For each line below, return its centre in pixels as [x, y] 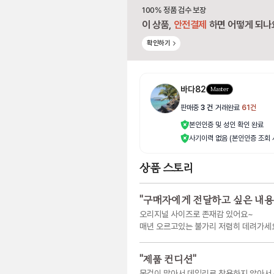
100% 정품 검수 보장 [174, 10]
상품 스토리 [166, 168]
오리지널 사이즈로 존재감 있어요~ [196, 214]
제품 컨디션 [168, 260]
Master [220, 90]
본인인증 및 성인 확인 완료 [226, 125]
